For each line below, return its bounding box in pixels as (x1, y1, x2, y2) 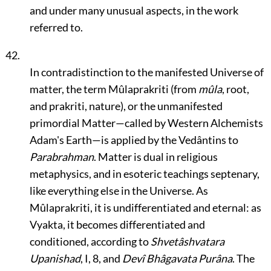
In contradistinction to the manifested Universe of (29, 65, 264, 79)
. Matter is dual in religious (93, 150, 218, 163)
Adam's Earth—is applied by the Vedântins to (29, 133, 238, 146)
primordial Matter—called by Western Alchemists (29, 116, 263, 129)
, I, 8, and (80, 252, 122, 265)
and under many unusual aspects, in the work (29, 4, 238, 17)
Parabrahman (29, 150, 94, 163)
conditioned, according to (29, 235, 151, 248)
